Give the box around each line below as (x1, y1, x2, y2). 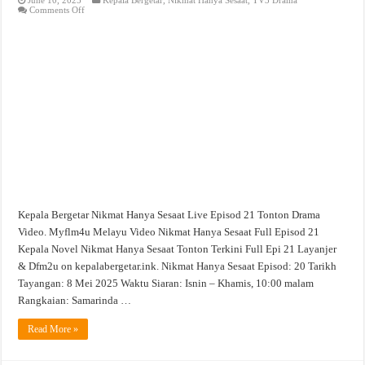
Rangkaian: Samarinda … (18, 293, 132, 306)
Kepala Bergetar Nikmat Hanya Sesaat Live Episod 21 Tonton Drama (18, 208, 321, 221)
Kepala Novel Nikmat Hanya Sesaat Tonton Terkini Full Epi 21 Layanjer (18, 242, 337, 255)
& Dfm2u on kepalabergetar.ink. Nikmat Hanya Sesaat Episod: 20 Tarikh (18, 259, 337, 272)
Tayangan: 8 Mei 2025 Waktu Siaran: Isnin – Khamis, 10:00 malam (18, 276, 314, 289)
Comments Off (29, 4, 86, 15)
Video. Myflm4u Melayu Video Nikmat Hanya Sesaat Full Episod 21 (18, 225, 320, 238)
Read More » (28, 323, 79, 335)
